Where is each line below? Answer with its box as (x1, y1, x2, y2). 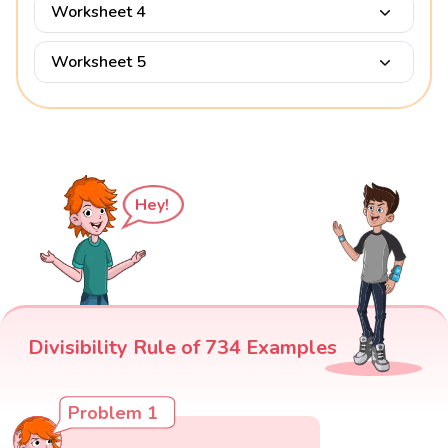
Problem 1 (68, 400, 159, 425)
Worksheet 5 (51, 50, 146, 73)
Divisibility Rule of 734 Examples (28, 333, 337, 361)
